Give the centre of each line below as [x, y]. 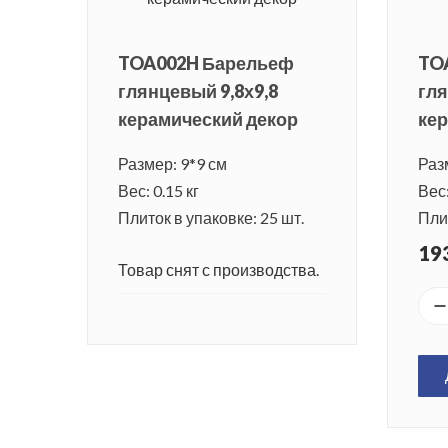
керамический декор [208, 119]
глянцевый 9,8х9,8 [198, 91]
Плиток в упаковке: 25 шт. [211, 218]
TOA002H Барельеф [206, 63]
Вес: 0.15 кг [158, 191]
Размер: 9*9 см [172, 164]
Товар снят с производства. [218, 270]
